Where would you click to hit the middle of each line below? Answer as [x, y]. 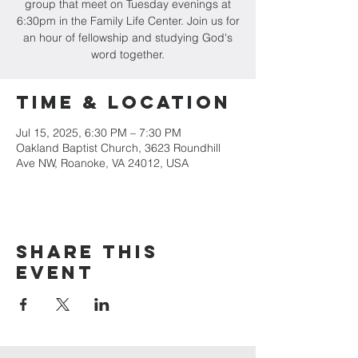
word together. [128, 54]
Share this [87, 252]
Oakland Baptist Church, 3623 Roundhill [118, 148]
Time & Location [123, 102]
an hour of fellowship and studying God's [128, 38]
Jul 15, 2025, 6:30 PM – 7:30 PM [99, 133]
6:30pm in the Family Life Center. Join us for [128, 21]
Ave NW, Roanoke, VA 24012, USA [102, 163]
